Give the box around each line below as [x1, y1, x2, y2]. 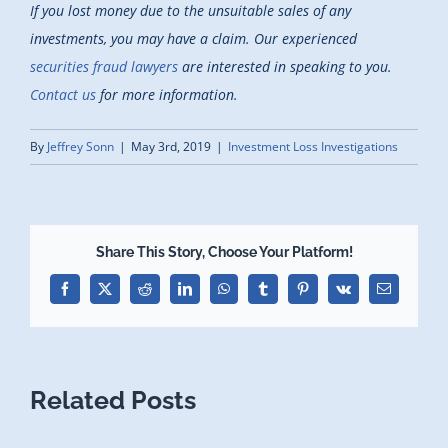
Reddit [143, 287, 180, 302]
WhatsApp [222, 287, 281, 302]
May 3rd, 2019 [131, 137, 211, 155]
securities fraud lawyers [30, 56, 178, 76]
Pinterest [301, 287, 350, 302]
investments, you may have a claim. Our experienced [30, 28, 357, 48]
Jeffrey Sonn [47, 137, 114, 155]
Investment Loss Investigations [228, 137, 398, 155]
